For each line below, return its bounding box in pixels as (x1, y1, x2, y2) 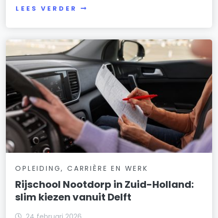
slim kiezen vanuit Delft (15, 190, 132, 204)
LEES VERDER (16, 4, 77, 13)
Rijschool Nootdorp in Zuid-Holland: (15, 177, 194, 191)
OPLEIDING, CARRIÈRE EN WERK (15, 163, 148, 173)
